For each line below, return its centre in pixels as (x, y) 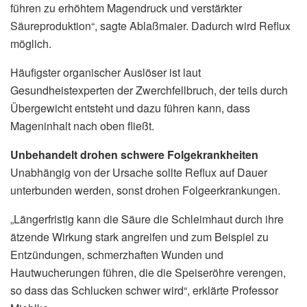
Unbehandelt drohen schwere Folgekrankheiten (134, 154)
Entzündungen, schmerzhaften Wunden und (117, 254)
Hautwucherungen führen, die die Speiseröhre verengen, (148, 272)
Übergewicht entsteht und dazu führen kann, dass (130, 108)
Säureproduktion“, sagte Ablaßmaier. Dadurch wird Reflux (150, 25)
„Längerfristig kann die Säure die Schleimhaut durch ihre (147, 219)
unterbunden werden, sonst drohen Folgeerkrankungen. (145, 190)
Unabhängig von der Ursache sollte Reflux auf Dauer (139, 172)
